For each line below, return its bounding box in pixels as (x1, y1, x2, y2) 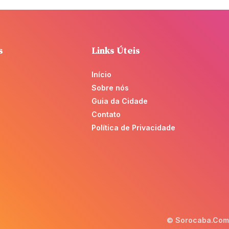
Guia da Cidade (91, 97, 148, 106)
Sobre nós (91, 83, 129, 93)
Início (91, 70, 111, 79)
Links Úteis (91, 45, 140, 57)
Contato (91, 110, 121, 119)
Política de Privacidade (91, 123, 175, 132)
